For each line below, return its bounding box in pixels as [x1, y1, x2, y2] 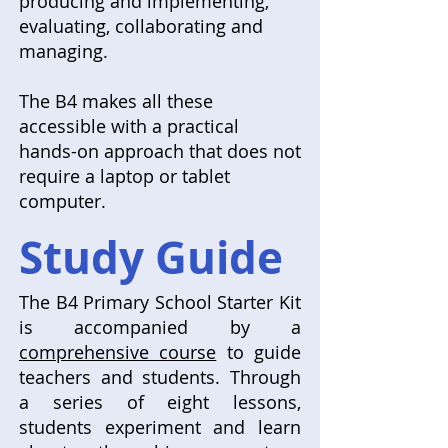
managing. [19, 38, 108, 63]
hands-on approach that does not [19, 138, 301, 163]
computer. [19, 188, 106, 213]
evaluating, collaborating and [19, 13, 263, 38]
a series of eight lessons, [19, 389, 301, 414]
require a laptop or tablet [19, 163, 230, 188]
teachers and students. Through [19, 364, 301, 389]
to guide [216, 339, 302, 364]
